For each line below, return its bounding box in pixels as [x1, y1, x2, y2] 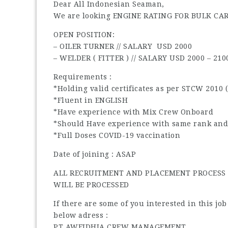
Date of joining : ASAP [53, 150, 136, 158]
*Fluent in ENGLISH [53, 96, 128, 104]
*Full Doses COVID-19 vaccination [53, 131, 180, 139]
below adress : [53, 211, 108, 219]
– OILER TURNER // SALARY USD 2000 [53, 42, 192, 50]
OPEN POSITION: [53, 30, 115, 39]
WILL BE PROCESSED [53, 180, 129, 189]
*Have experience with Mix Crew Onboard [53, 107, 213, 116]
